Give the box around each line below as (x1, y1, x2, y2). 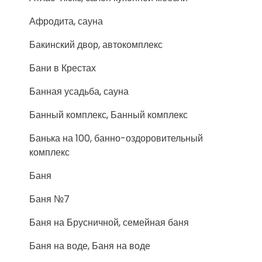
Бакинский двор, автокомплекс (29, 38, 163, 51)
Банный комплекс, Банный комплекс (29, 108, 188, 122)
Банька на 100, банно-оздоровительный (29, 132, 203, 145)
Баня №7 (29, 192, 70, 206)
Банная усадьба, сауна (29, 85, 129, 98)
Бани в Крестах (29, 61, 96, 75)
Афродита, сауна (29, 15, 103, 28)
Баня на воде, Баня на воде (29, 239, 150, 253)
